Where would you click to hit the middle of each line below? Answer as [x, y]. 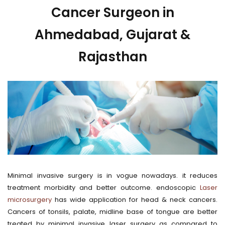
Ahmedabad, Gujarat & [113, 35]
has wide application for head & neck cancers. [135, 199]
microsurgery [30, 199]
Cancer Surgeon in [113, 13]
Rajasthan [113, 57]
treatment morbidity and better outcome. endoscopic [104, 187]
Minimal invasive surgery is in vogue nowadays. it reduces [113, 175]
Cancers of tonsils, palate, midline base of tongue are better [113, 211]
